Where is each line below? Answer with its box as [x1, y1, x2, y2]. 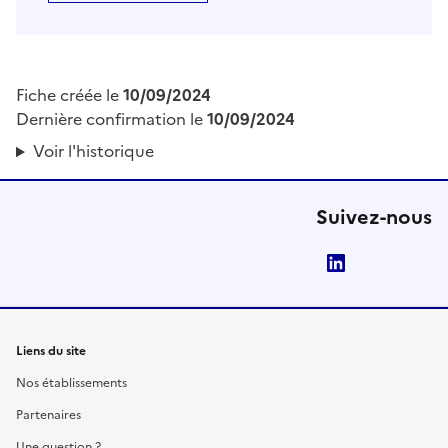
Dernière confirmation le [16, 107, 207, 132]
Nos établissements [16, 374, 127, 393]
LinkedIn [356, 251, 423, 276]
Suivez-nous [316, 202, 432, 233]
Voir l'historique [32, 139, 154, 164]
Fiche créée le [16, 83, 123, 108]
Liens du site [16, 342, 86, 361]
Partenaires [16, 406, 81, 425]
